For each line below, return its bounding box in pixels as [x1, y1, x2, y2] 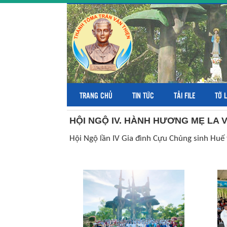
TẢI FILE [174, 90, 195, 100]
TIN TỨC [132, 90, 154, 100]
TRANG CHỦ [80, 90, 112, 100]
